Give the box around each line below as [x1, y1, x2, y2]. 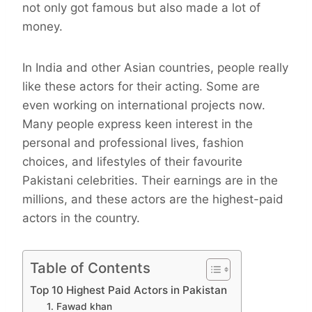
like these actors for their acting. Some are [22, 79, 260, 94]
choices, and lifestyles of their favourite [22, 155, 242, 169]
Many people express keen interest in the [22, 117, 253, 132]
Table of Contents [30, 259, 150, 277]
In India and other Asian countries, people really [22, 61, 288, 75]
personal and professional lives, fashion [22, 136, 244, 150]
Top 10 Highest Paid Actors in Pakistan [30, 283, 227, 297]
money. [22, 19, 63, 34]
